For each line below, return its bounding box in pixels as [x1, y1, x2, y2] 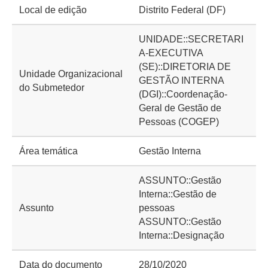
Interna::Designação [139, 230, 224, 240]
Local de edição [19, 5, 87, 15]
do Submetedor [19, 82, 84, 93]
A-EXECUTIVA [139, 48, 203, 58]
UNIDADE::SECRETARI [139, 34, 243, 44]
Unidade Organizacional [19, 68, 123, 79]
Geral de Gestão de [139, 103, 221, 113]
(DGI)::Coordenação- [139, 89, 227, 99]
